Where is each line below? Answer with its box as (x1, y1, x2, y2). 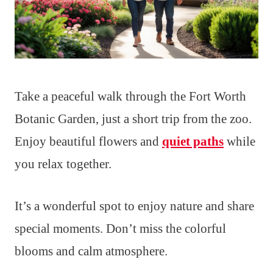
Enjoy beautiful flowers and (15, 133, 162, 149)
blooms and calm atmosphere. (15, 243, 168, 258)
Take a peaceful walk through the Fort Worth (15, 88, 246, 104)
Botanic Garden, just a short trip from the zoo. (15, 111, 252, 126)
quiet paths (162, 133, 224, 149)
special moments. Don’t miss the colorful (15, 221, 226, 236)
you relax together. (15, 156, 112, 171)
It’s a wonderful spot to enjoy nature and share (15, 198, 254, 213)
